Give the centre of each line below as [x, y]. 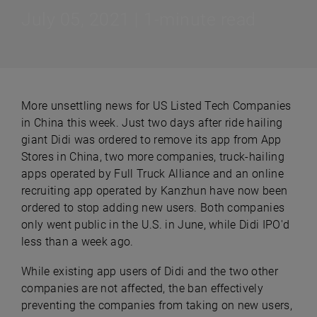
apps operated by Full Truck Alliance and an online [153, 174]
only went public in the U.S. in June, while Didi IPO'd [156, 225]
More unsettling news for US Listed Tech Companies [156, 106]
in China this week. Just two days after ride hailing [152, 123]
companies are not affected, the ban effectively [143, 288]
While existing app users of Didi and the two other [150, 271]
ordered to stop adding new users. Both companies [153, 208]
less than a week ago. [79, 242]
